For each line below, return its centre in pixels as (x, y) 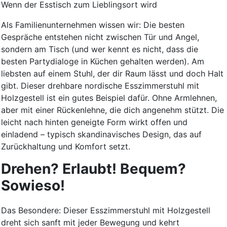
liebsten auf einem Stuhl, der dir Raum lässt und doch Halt (112, 74)
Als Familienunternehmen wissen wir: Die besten (93, 25)
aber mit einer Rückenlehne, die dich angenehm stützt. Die (112, 110)
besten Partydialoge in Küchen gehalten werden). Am (103, 62)
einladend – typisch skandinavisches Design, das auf (101, 135)
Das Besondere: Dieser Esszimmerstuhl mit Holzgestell (106, 211)
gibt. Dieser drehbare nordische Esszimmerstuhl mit (100, 86)
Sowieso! (33, 186)
